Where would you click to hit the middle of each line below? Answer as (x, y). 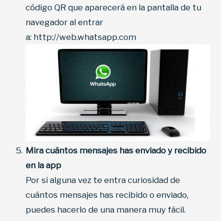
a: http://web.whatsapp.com (82, 37)
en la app (43, 165)
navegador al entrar (64, 22)
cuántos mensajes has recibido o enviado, (107, 195)
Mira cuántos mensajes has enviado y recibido (116, 150)
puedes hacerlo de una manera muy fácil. (106, 209)
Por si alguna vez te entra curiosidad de (103, 180)
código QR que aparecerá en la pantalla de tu (113, 8)
